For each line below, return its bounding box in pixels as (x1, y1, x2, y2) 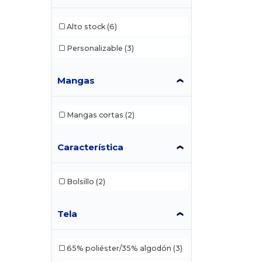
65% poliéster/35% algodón (66, 243, 171, 253)
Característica (57, 142, 124, 153)
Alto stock (66, 22, 105, 31)
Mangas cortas (66, 110, 123, 119)
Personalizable (66, 43, 123, 53)
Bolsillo (66, 177, 94, 186)
